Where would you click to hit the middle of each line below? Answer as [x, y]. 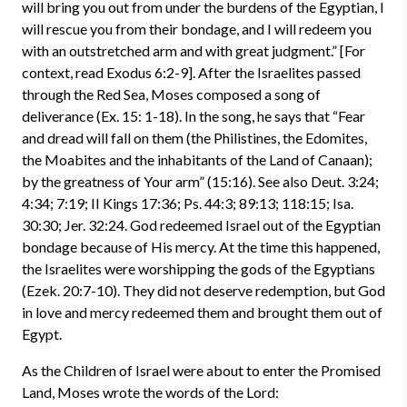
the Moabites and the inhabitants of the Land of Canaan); [197, 159]
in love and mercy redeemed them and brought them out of [202, 312]
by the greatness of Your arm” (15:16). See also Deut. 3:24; [200, 181]
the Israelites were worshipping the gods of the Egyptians [199, 268]
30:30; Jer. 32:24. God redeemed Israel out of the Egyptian [201, 225]
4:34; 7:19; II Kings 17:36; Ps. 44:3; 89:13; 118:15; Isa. [188, 203]
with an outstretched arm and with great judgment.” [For [194, 50]
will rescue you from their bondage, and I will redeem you [197, 29]
